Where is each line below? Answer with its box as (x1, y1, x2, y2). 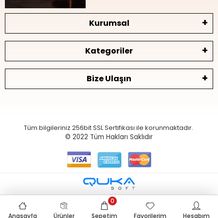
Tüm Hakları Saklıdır (90, 132, 153, 142)
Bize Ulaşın (87, 73, 131, 84)
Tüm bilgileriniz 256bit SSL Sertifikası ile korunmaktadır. (23, 123, 195, 132)
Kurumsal (89, 17, 129, 29)
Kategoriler (85, 45, 133, 56)
